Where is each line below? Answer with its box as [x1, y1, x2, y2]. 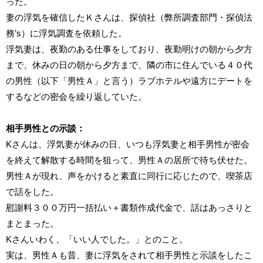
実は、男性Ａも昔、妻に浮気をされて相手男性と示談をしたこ [6, 249, 252, 260]
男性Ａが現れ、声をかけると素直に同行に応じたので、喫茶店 [6, 170, 252, 181]
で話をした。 [6, 186, 59, 197]
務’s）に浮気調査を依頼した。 [6, 28, 127, 38]
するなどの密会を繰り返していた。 [6, 91, 147, 102]
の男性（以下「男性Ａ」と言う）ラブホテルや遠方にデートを [6, 75, 252, 86]
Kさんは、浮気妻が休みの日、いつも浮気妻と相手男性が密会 [6, 139, 249, 149]
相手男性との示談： [6, 123, 85, 133]
